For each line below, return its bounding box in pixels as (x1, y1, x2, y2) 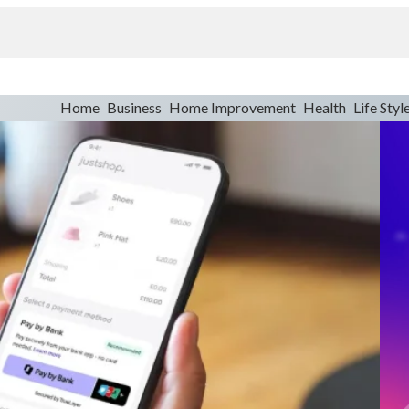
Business (106, 99, 162, 116)
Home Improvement (168, 99, 296, 116)
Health (302, 99, 346, 116)
